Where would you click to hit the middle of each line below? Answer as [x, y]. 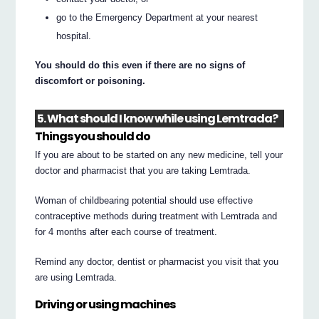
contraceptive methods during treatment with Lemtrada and [156, 216]
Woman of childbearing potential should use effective [144, 201]
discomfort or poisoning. [90, 80]
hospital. [74, 36]
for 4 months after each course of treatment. [126, 232]
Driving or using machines [105, 305]
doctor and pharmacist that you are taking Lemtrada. [143, 171]
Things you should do [93, 136]
